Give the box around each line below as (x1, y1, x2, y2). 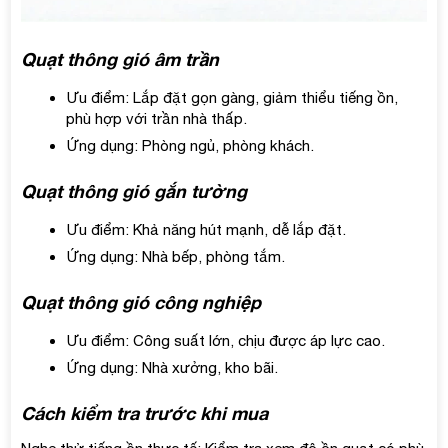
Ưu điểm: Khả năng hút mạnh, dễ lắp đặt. (66, 221, 347, 239)
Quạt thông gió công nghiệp (21, 291, 262, 314)
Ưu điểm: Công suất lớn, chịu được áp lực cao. (66, 332, 386, 350)
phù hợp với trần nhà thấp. (66, 110, 248, 128)
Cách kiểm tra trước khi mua (21, 402, 269, 425)
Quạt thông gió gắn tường (21, 180, 248, 203)
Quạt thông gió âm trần (21, 48, 220, 71)
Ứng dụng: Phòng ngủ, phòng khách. (66, 137, 315, 155)
